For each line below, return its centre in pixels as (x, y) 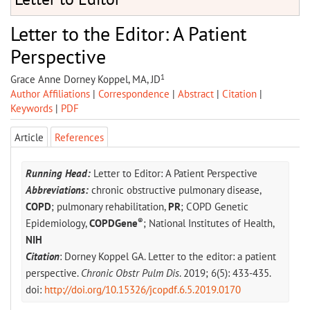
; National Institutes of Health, (209, 224)
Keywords (31, 109)
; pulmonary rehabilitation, (110, 207)
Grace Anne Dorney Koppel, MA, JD (85, 80)
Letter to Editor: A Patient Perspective (174, 174)
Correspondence (134, 94)
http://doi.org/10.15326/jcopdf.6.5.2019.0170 (143, 290)
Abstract (196, 94)
